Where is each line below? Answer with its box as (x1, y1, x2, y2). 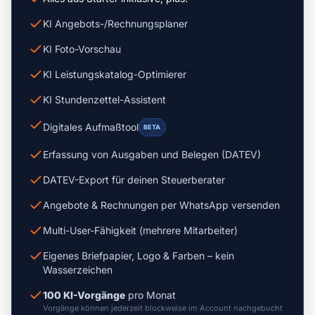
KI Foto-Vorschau (43, 42, 121, 55)
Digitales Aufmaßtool (43, 120, 139, 133)
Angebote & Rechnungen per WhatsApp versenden (43, 198, 280, 211)
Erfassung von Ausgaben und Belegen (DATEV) (43, 148, 261, 160)
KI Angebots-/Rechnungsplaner (43, 17, 188, 30)
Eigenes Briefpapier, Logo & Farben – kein (43, 249, 234, 262)
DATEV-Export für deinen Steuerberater (43, 173, 225, 186)
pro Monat (125, 288, 176, 301)
